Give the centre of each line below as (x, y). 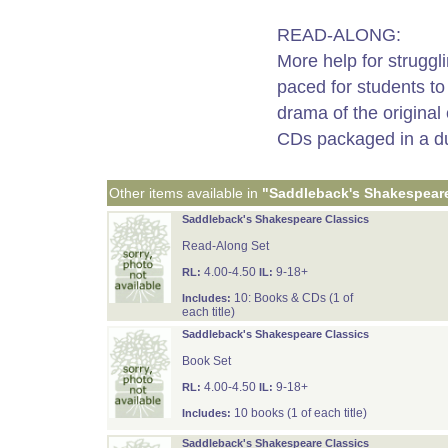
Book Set (206, 361)
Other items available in (185, 193)
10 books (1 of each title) (298, 413)
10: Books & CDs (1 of (291, 298)
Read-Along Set (225, 246)
